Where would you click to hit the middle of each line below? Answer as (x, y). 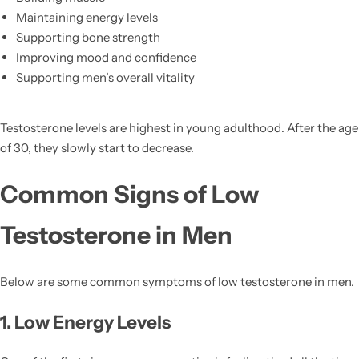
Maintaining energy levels (87, 18)
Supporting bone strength (88, 38)
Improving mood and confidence (106, 58)
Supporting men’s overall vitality (105, 78)
